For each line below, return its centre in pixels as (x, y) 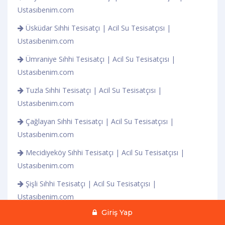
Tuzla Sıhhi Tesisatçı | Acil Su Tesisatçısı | (93, 90)
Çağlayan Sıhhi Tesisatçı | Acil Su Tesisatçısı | (99, 121)
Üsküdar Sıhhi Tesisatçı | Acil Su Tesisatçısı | (97, 28)
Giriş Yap (116, 212)
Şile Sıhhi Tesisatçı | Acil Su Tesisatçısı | (89, 214)
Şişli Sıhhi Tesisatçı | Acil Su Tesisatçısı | (90, 183)
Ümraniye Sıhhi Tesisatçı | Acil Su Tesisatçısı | (99, 59)
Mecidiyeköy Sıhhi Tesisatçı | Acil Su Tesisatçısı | (104, 152)
